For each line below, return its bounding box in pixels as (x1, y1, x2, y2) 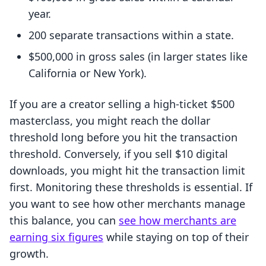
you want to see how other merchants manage (9, 197, 245, 211)
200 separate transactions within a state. (28, 28, 234, 43)
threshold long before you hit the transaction (9, 130, 237, 145)
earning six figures (9, 230, 103, 245)
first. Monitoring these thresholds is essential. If (9, 180, 252, 195)
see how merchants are (119, 213, 236, 228)
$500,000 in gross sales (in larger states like (28, 49, 248, 64)
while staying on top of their (103, 230, 249, 245)
